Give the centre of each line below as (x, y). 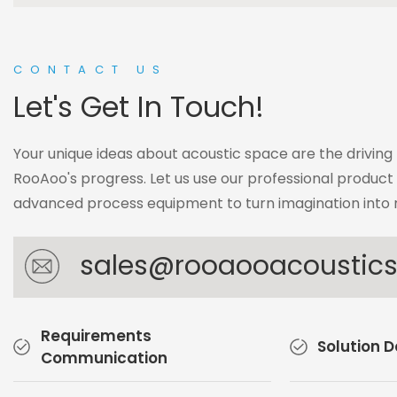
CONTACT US (90, 70)
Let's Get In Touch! (139, 106)
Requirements (96, 335)
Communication (104, 358)
